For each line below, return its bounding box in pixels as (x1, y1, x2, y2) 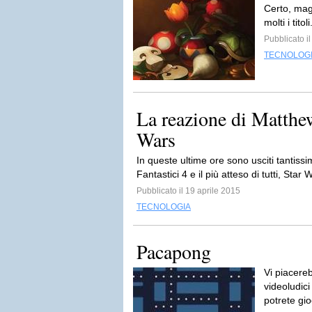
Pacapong (136, 238, 211, 265)
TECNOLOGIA (136, 202, 191, 212)
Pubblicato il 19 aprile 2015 (136, 186, 240, 196)
